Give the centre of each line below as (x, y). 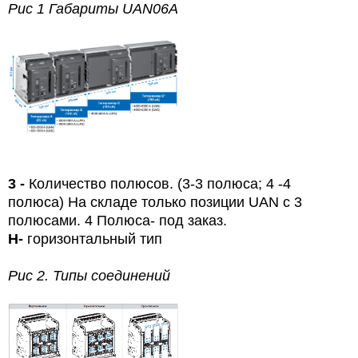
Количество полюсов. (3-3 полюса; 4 (151, 183)
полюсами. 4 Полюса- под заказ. (117, 220)
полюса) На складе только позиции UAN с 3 (155, 202)
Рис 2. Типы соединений (89, 275)
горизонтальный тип (93, 239)
